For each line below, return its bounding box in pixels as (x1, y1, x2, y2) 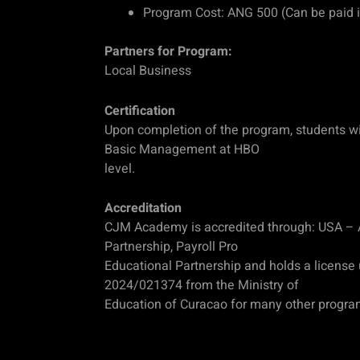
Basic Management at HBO (104, 139, 260, 159)
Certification (104, 100, 175, 121)
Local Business (104, 61, 191, 81)
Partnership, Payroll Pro (104, 237, 238, 257)
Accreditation (104, 198, 182, 219)
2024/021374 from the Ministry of (104, 276, 299, 296)
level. (104, 158, 135, 178)
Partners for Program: (104, 42, 232, 62)
